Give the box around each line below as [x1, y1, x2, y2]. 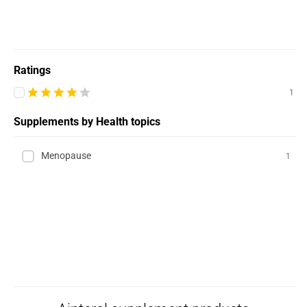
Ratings [14, 64, 51, 77]
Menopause [41, 150, 91, 161]
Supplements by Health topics [14, 115, 160, 128]
